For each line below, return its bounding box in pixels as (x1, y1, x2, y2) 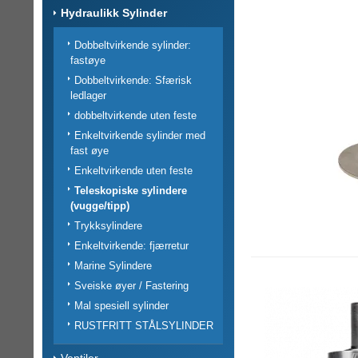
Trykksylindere (74, 219, 142, 232)
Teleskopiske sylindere (74, 184, 187, 197)
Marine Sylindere (74, 259, 152, 272)
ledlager (70, 89, 106, 101)
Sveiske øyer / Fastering (74, 279, 189, 292)
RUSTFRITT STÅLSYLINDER (74, 319, 213, 332)
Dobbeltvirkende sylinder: (74, 38, 191, 51)
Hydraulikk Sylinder (61, 6, 167, 19)
